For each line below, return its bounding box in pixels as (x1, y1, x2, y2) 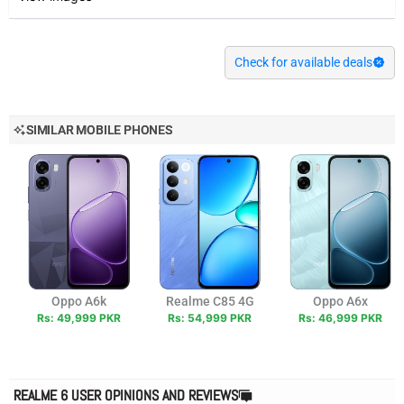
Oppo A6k (51, 293, 106, 308)
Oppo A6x (313, 293, 368, 308)
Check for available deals (234, 54, 372, 69)
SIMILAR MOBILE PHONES (26, 122, 172, 137)
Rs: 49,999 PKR (37, 310, 121, 325)
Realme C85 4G (165, 293, 254, 308)
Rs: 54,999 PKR (168, 310, 252, 325)
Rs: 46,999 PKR (298, 310, 382, 325)
